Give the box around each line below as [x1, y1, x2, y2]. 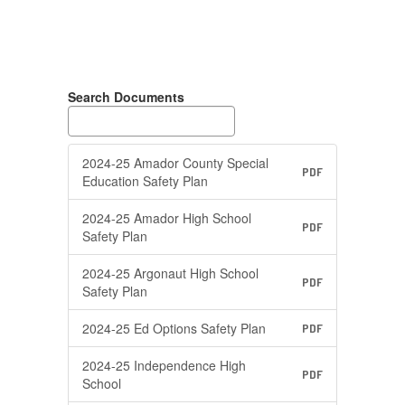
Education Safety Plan [82, 172, 208, 190]
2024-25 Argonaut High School [82, 264, 259, 282]
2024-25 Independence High [82, 356, 246, 374]
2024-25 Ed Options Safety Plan [82, 319, 266, 337]
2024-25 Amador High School [82, 209, 251, 227]
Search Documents [68, 88, 184, 106]
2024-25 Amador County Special [82, 154, 268, 172]
